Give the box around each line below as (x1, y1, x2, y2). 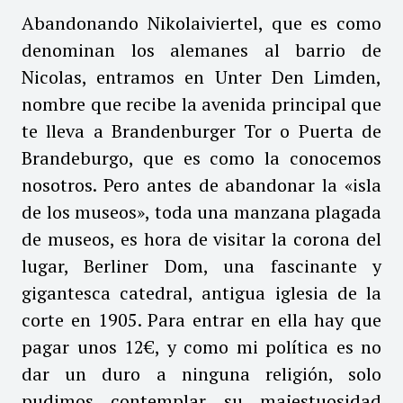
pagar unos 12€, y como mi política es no (22, 334, 381, 359)
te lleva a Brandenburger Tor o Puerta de (22, 118, 381, 143)
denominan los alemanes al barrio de (22, 37, 381, 62)
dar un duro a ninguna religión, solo (22, 361, 381, 386)
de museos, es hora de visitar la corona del (22, 226, 381, 251)
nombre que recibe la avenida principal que (22, 91, 381, 116)
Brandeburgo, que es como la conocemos (22, 145, 381, 170)
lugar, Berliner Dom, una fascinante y (22, 253, 381, 278)
